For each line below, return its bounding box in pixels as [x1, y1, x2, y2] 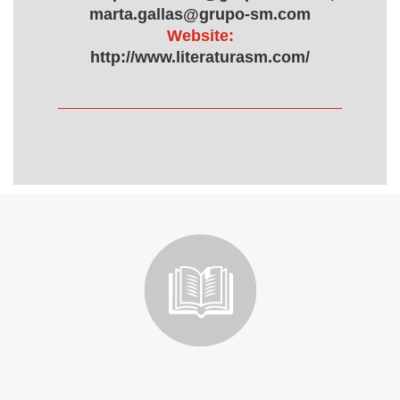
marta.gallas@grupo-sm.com [89, 5, 311, 23]
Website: [166, 27, 234, 45]
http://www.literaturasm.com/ [90, 48, 310, 66]
